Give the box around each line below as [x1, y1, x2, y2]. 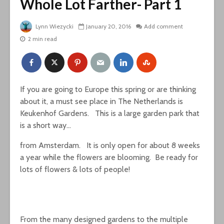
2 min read [28, 35, 57, 43]
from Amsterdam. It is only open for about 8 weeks [20, 140, 200, 150]
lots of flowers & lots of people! [20, 164, 130, 174]
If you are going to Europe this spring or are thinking [20, 84, 196, 94]
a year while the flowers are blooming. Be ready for [20, 152, 198, 162]
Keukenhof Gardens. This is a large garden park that [20, 108, 199, 118]
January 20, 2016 [86, 22, 131, 30]
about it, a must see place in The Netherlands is [20, 96, 183, 106]
